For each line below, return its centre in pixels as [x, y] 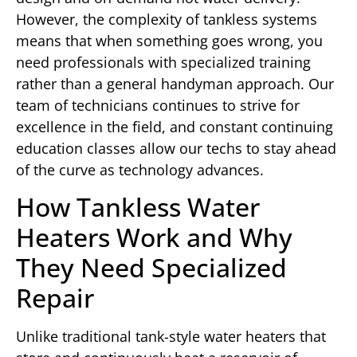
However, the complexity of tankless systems [167, 19]
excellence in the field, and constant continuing [175, 126]
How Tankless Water [138, 207]
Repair [55, 298]
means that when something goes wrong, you [169, 40]
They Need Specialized [151, 268]
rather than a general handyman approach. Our [175, 83]
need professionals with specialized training [163, 62]
